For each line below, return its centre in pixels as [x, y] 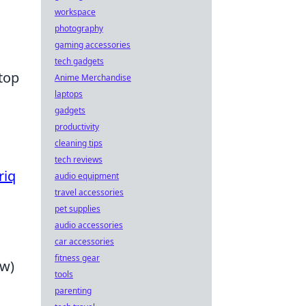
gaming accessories [93, 45]
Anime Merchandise [93, 78]
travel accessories [89, 192]
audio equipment [87, 176]
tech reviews [79, 159]
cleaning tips [79, 143]
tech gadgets [79, 61]
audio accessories [89, 225]
